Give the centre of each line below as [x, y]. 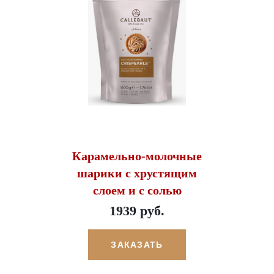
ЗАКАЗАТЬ [137, 245]
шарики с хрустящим [137, 173]
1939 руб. [137, 211]
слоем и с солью [137, 191]
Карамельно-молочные [137, 156]
